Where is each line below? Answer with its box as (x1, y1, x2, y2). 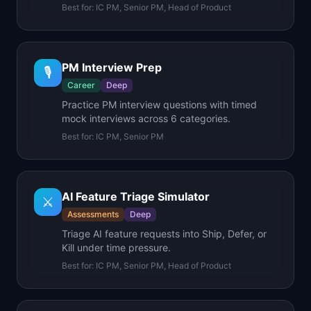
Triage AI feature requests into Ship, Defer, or (62, 228, 267, 239)
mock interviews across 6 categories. (62, 112, 230, 124)
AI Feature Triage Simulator (62, 190, 210, 203)
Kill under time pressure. (62, 242, 171, 253)
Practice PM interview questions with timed (62, 99, 257, 110)
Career (67, 80, 95, 90)
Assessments (67, 209, 119, 219)
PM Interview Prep (62, 60, 162, 74)
